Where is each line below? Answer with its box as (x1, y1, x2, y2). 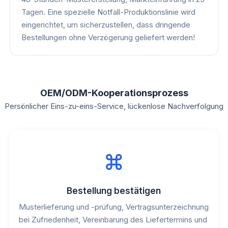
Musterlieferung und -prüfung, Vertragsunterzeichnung (18, 202, 209, 212)
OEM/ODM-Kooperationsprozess (40, 87, 188, 98)
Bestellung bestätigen (67, 185, 161, 196)
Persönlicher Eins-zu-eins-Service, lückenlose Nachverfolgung (5, 101, 223, 111)
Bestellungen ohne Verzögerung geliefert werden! (21, 32, 195, 42)
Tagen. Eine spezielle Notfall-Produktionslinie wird (21, 7, 195, 17)
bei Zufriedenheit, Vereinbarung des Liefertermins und (18, 214, 207, 224)
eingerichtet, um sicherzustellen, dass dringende (21, 19, 190, 30)
